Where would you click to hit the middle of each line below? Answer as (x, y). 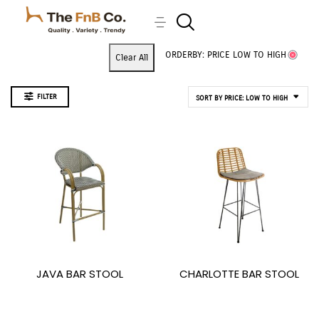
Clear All (132, 58)
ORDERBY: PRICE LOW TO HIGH (226, 55)
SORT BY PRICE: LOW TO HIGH (242, 98)
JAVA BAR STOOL (80, 274)
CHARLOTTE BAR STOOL (239, 274)
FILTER (47, 97)
